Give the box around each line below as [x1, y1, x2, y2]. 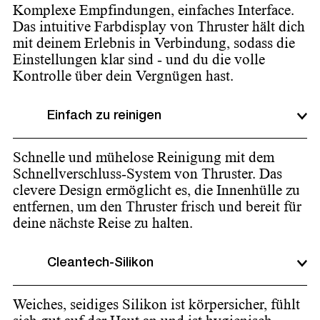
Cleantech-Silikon [47, 256, 154, 270]
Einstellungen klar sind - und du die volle [13, 51, 265, 68]
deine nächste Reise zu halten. [13, 214, 193, 231]
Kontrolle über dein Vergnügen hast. [13, 67, 234, 84]
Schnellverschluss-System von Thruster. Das [13, 165, 282, 182]
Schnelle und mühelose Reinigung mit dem [13, 149, 274, 166]
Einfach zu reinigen [47, 109, 161, 123]
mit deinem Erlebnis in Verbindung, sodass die [13, 34, 295, 51]
